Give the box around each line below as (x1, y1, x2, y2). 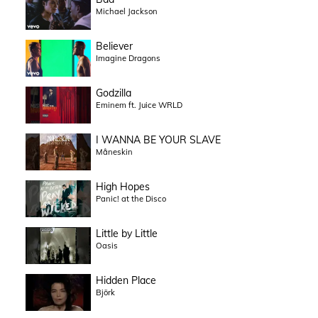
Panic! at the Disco (95, 194, 166, 204)
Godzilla (95, 87, 131, 100)
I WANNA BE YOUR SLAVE (95, 133, 221, 147)
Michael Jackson (95, 6, 158, 17)
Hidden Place (95, 274, 156, 287)
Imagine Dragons (95, 53, 160, 64)
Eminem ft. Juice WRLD (95, 100, 182, 111)
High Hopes (95, 180, 150, 194)
